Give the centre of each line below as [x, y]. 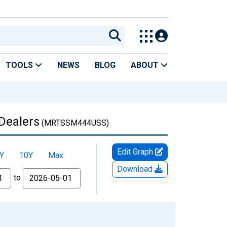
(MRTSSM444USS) [74, 123]
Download [136, 169]
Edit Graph [136, 152]
